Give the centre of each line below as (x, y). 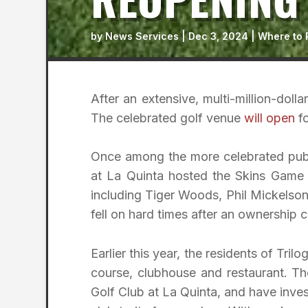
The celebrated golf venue (167, 118)
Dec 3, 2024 (218, 36)
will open (269, 118)
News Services (142, 36)
